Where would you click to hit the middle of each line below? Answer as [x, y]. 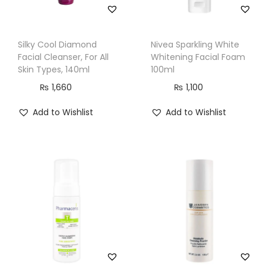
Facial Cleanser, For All [63, 57]
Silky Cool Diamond [57, 44]
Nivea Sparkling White [195, 44]
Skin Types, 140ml [54, 69]
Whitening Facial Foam [198, 57]
